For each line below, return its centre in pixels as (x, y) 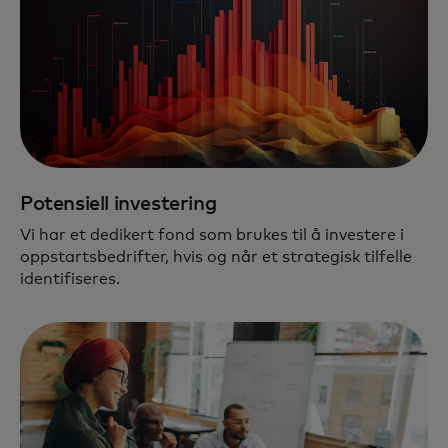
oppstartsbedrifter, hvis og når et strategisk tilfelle (216, 257)
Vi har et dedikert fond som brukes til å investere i (212, 235)
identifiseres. (70, 279)
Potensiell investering (118, 204)
